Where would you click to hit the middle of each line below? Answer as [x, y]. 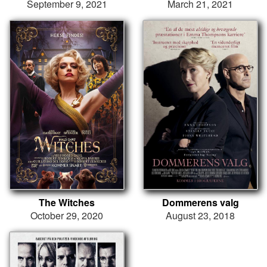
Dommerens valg [200, 202]
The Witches [67, 202]
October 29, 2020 [67, 215]
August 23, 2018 [200, 215]
